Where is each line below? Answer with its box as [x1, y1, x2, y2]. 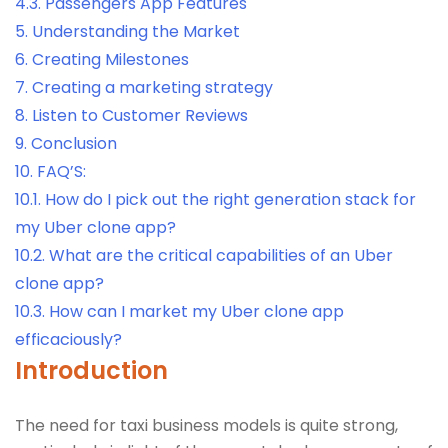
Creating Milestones [32, 47, 189, 71]
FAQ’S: [37, 159, 86, 183]
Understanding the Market [32, 19, 240, 43]
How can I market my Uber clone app [49, 299, 344, 323]
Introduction [15, 353, 168, 387]
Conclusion [31, 131, 117, 155]
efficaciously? [15, 327, 122, 351]
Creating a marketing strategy [32, 75, 273, 99]
